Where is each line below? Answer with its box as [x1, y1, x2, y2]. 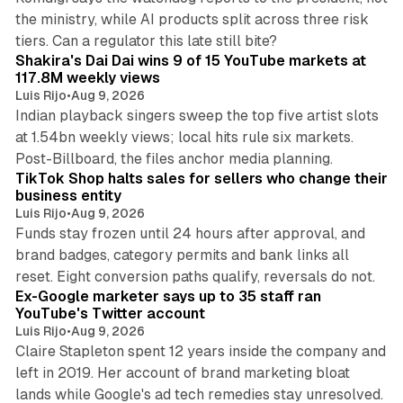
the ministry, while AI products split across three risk [14, 10, 369, 28]
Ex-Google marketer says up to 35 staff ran [14, 287, 321, 305]
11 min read [312, 141, 371, 155]
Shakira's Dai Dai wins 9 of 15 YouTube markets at [14, 51, 366, 69]
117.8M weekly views [14, 68, 160, 86]
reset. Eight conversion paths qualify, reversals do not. [14, 267, 375, 285]
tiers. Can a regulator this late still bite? [14, 31, 277, 49]
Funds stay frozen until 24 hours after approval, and [14, 224, 365, 242]
